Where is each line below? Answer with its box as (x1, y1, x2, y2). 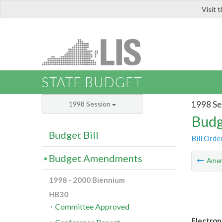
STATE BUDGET (42, 74, 142, 91)
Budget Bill (49, 129, 99, 141)
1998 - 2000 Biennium (49, 175, 125, 185)
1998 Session (69, 100, 112, 109)
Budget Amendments (49, 152, 142, 165)
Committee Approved (55, 202, 130, 212)
